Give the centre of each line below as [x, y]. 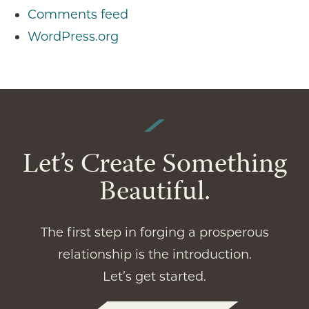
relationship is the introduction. [154, 254]
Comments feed [78, 14]
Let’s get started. [154, 276]
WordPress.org [73, 36]
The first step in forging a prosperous [154, 232]
